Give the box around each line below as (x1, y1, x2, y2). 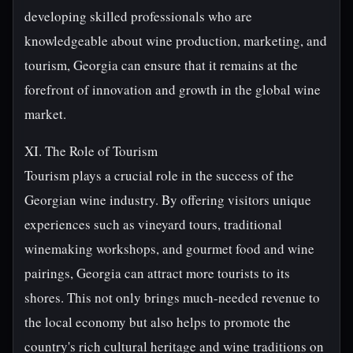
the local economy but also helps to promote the (24, 313, 291, 331)
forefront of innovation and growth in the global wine (24, 80, 321, 98)
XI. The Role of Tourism (24, 142, 158, 160)
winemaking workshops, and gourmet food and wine (24, 240, 314, 258)
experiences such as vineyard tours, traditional (24, 215, 282, 233)
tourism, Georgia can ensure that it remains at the (24, 56, 298, 74)
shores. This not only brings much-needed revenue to (24, 288, 320, 307)
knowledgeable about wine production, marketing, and (24, 32, 327, 50)
